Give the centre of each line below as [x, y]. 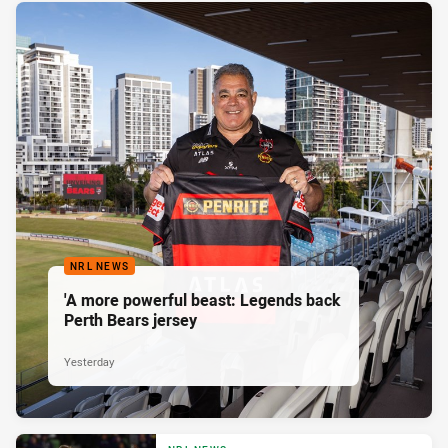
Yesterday [89, 361]
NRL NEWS [99, 266]
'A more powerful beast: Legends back [202, 299]
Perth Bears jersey [130, 319]
